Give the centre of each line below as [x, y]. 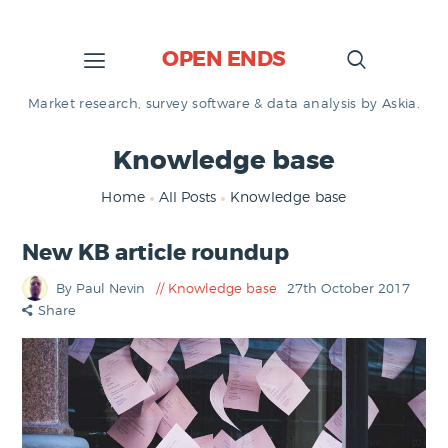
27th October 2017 [349, 288]
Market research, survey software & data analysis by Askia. [224, 103]
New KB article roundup [156, 253]
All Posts [187, 197]
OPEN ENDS [224, 59]
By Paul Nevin [103, 288]
